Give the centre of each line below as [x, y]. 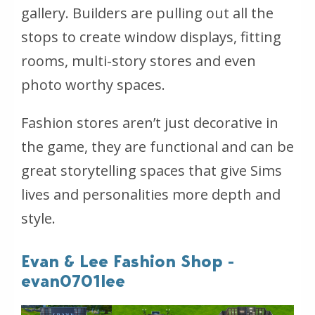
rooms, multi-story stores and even [139, 60]
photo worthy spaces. [93, 84]
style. [38, 218]
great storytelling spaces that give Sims [152, 170]
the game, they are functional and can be [157, 146]
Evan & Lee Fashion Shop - [128, 261]
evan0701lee [73, 281]
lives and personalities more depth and [151, 194]
